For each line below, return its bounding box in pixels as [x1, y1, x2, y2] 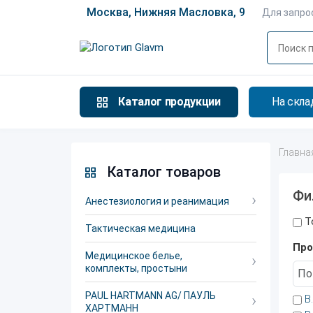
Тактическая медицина [85, 223, 196, 234]
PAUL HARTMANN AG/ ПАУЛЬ [85, 290, 216, 301]
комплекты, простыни [85, 263, 187, 274]
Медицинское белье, [85, 250, 182, 261]
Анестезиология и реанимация [85, 196, 229, 207]
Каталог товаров [107, 163, 221, 180]
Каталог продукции [118, 95, 221, 108]
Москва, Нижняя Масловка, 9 [87, 6, 245, 19]
